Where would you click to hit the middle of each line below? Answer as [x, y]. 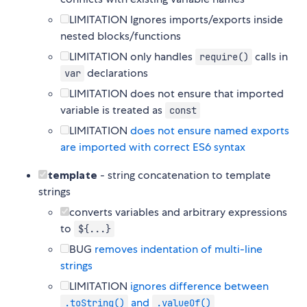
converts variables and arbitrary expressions [178, 212]
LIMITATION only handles [132, 57]
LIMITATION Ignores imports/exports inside [176, 20]
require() [224, 57]
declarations [116, 73]
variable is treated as [113, 110]
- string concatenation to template [184, 175]
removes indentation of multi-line [179, 249]
